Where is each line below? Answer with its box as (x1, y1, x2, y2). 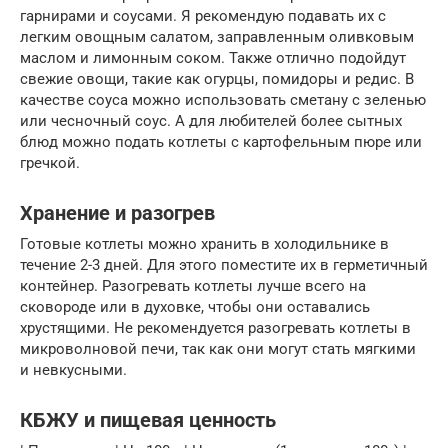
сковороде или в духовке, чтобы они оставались (20, 298, 370, 317)
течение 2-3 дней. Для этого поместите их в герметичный (20, 256, 428, 275)
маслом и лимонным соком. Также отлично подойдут (20, 49, 406, 68)
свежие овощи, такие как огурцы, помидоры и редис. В (20, 70, 414, 89)
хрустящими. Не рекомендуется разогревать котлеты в (20, 319, 411, 338)
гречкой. (20, 154, 80, 173)
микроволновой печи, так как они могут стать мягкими (20, 340, 416, 359)
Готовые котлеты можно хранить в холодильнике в (20, 235, 389, 254)
